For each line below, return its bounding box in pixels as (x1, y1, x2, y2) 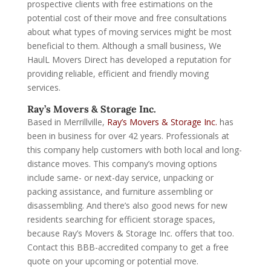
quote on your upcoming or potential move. (27, 255, 201, 267)
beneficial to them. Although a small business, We (27, 40, 221, 51)
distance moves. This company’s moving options (27, 158, 217, 169)
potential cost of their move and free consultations (27, 12, 227, 24)
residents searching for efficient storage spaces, (27, 214, 215, 225)
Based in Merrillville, (27, 116, 107, 128)
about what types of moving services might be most (27, 26, 232, 38)
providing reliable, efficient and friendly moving (27, 68, 209, 79)
